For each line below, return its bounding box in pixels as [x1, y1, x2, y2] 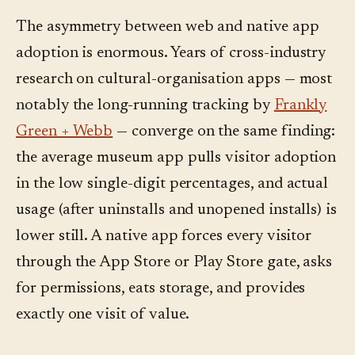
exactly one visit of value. [16, 307, 190, 323]
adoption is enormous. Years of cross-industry [16, 45, 326, 62]
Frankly [273, 97, 327, 114]
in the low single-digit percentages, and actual [16, 176, 329, 193]
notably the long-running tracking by [16, 97, 274, 114]
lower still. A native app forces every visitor [16, 228, 312, 245]
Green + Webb [16, 124, 113, 140]
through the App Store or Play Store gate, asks [16, 254, 333, 271]
